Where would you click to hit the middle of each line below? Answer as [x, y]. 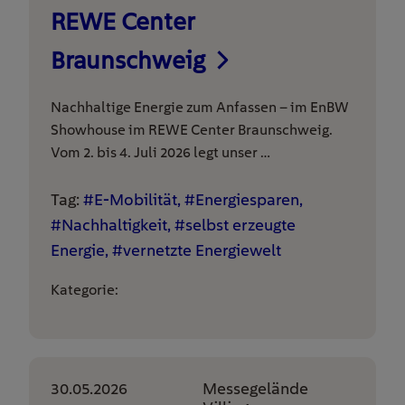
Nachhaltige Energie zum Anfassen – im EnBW [200, 107]
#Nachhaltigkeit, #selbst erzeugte [173, 225]
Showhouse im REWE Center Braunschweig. [192, 130]
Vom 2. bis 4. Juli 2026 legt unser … [160, 152]
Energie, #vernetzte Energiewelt [166, 250]
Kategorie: [85, 290]
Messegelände [255, 388]
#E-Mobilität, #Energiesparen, [193, 199]
